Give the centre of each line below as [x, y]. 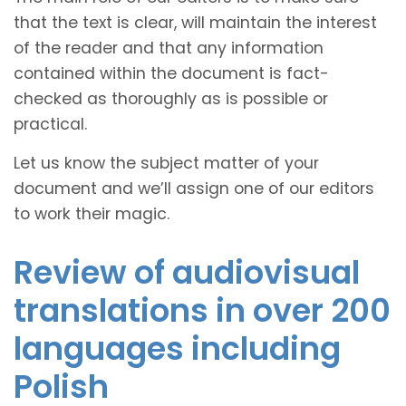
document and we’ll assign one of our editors [194, 188]
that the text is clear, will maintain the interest [195, 22]
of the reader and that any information [169, 48]
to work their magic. [92, 213]
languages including [177, 348]
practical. [50, 124]
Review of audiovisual [187, 272]
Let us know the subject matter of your [166, 163]
